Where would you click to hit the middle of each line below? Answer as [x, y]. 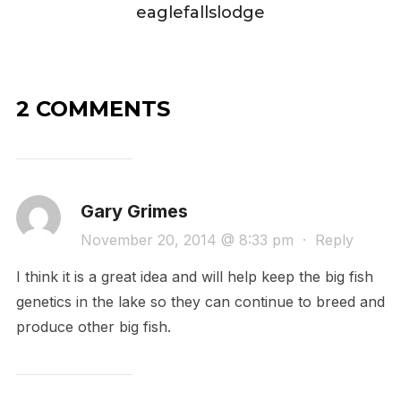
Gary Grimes [134, 212]
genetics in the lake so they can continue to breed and [200, 302]
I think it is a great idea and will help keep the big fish [194, 277]
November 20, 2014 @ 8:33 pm [189, 240]
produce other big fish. [93, 327]
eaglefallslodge [200, 13]
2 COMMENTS [93, 109]
